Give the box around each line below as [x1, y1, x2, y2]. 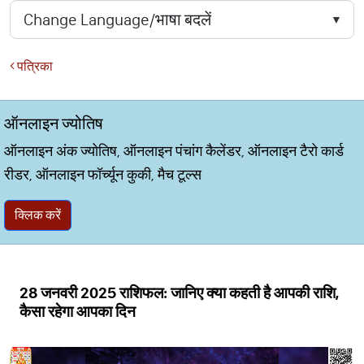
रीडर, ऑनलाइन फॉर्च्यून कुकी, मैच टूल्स [4, 166, 201, 184]
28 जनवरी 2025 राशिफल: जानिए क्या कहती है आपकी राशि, [19, 284, 339, 302]
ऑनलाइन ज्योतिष [4, 114, 103, 133]
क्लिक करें [15, 207, 61, 223]
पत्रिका [15, 58, 53, 74]
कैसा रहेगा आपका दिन [19, 302, 136, 321]
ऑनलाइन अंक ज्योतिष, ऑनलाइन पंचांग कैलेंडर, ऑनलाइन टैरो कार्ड [4, 142, 344, 160]
